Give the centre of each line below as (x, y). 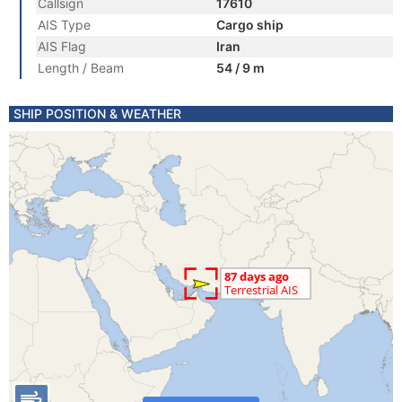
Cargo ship (250, 25)
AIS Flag (62, 46)
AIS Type (64, 25)
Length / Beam (81, 68)
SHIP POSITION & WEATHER (97, 114)
